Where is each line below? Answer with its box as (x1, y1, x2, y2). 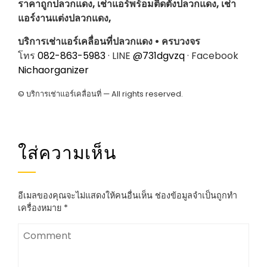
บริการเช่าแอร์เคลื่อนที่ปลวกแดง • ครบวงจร (18, 35, 200, 49)
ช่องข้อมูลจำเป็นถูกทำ (155, 190, 237, 202)
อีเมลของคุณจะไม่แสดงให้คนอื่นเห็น (18, 190, 153, 202)
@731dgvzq (133, 49, 185, 63)
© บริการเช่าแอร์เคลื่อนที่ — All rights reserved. (18, 89, 183, 100)
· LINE (105, 49, 133, 63)
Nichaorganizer (18, 63, 89, 77)
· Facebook (185, 49, 238, 63)
